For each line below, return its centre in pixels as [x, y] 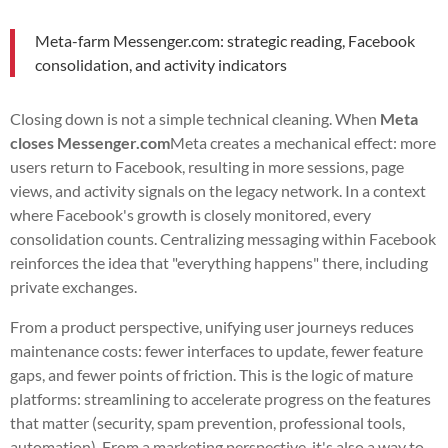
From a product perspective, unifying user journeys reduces [212, 326]
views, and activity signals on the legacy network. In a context [218, 190]
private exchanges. [73, 286]
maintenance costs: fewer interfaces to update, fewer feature [216, 350]
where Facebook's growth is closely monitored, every [190, 214]
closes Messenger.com [90, 142]
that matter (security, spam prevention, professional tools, [207, 422]
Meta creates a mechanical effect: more [303, 142]
